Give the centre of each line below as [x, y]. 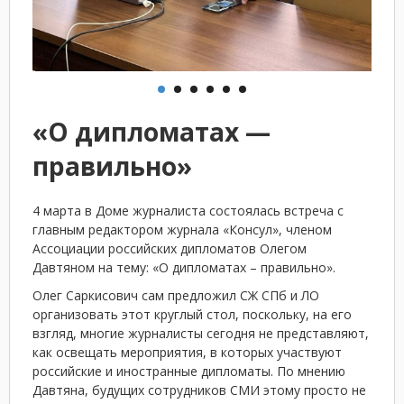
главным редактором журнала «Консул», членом [182, 230]
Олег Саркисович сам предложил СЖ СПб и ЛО [176, 295]
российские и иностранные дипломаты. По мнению [189, 371]
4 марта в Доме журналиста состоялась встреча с [188, 211]
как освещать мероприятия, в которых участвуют [187, 352]
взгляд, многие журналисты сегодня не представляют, [201, 333]
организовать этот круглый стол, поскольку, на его [192, 314]
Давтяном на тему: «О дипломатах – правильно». [184, 267]
